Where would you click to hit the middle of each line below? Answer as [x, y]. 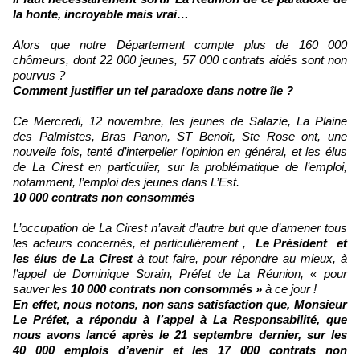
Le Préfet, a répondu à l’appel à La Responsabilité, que [180, 319]
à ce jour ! [291, 288]
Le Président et [301, 243]
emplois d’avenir [118, 350]
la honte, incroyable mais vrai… [101, 14]
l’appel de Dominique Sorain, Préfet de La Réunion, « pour [180, 273]
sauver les [42, 288]
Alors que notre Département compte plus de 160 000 [180, 44]
